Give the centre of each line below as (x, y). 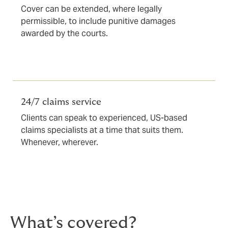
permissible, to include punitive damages (98, 21)
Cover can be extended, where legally (91, 9)
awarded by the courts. (64, 34)
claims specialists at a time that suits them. (102, 130)
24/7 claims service (61, 102)
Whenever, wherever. (60, 142)
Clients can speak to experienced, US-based (104, 118)
